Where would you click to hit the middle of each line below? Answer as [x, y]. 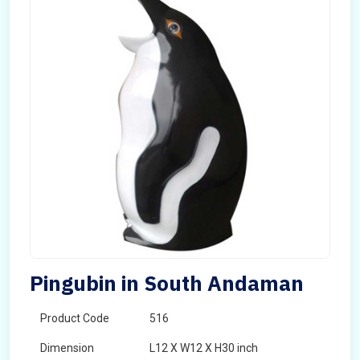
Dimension [67, 348]
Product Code [75, 318]
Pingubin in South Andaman [167, 283]
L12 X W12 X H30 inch [204, 348]
